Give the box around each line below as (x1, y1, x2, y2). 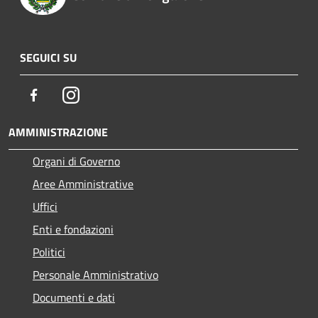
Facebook (42, 85, 86, 103)
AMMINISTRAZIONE (9, 123, 108, 141)
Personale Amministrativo (33, 265, 158, 283)
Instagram (79, 85, 128, 103)
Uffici (33, 197, 57, 215)
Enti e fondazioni (33, 220, 114, 238)
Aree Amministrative (33, 175, 133, 192)
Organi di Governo (33, 152, 120, 170)
